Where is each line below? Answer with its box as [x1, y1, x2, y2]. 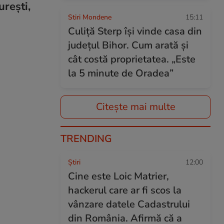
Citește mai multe [95, 100, 175, 113]
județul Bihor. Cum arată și [68, 38, 188, 52]
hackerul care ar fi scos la [68, 183, 181, 197]
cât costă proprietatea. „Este [68, 52, 195, 66]
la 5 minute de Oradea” [68, 66, 173, 80]
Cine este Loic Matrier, [68, 169, 169, 183]
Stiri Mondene [68, 12, 111, 22]
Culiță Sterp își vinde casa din [68, 24, 202, 38]
